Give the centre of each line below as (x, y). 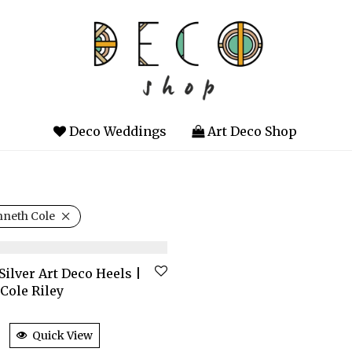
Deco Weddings (116, 132)
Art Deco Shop (250, 132)
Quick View (63, 335)
